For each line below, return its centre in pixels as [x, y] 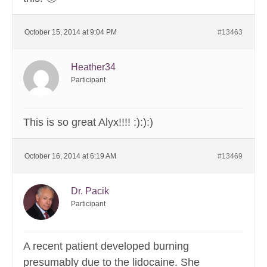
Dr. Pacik [90, 191]
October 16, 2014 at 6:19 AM [70, 156]
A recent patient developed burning [106, 246]
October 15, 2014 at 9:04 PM [71, 32]
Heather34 [93, 67]
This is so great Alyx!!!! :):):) [88, 122]
